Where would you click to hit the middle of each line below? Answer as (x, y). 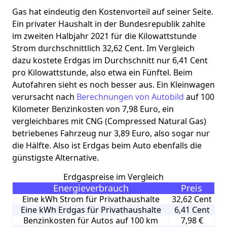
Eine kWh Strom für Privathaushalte (91, 199)
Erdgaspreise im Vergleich (113, 177)
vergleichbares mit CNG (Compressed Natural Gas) (109, 121)
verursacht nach (44, 97)
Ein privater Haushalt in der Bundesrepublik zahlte (109, 24)
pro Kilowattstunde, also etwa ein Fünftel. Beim (102, 72)
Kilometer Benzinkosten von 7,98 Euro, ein (93, 109)
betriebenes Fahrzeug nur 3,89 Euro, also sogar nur (111, 133)
